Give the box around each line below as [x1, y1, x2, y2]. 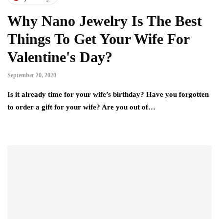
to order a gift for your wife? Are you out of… [7, 103, 155, 111]
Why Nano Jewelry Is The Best [7, 13, 202, 29]
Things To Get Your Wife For [7, 31, 189, 47]
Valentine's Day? [7, 49, 112, 66]
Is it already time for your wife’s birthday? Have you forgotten [7, 90, 209, 99]
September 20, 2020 [7, 72, 56, 79]
